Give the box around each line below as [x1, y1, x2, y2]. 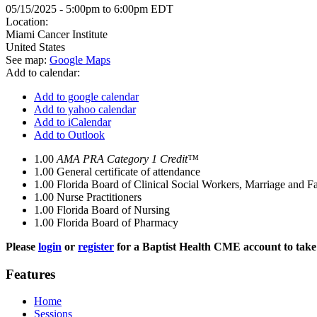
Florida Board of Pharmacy [57, 217, 178, 229]
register [78, 241, 114, 253]
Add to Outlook [34, 129, 105, 141]
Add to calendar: [6, 67, 83, 79]
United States [6, 41, 65, 53]
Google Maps [50, 54, 110, 66]
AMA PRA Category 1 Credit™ [57, 153, 199, 165]
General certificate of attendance [57, 166, 200, 178]
